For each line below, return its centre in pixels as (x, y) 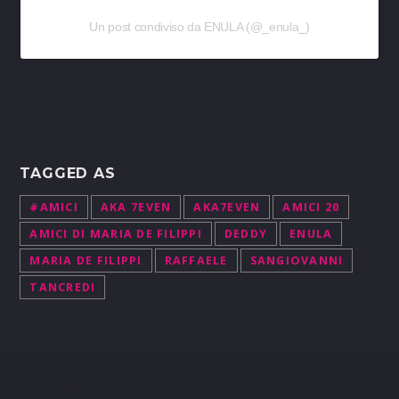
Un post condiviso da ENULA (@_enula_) (199, 27)
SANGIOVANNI (297, 260)
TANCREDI (63, 287)
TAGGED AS (68, 174)
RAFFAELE (196, 260)
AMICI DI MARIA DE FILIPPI (116, 233)
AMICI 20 (311, 207)
